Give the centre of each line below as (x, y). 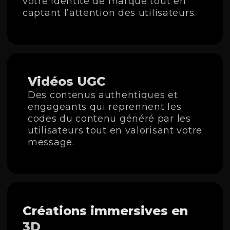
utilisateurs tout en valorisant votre (115, 131)
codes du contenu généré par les (109, 119)
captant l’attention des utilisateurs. (109, 13)
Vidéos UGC (67, 82)
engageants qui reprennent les (105, 107)
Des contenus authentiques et (103, 95)
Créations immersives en (105, 211)
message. (51, 142)
